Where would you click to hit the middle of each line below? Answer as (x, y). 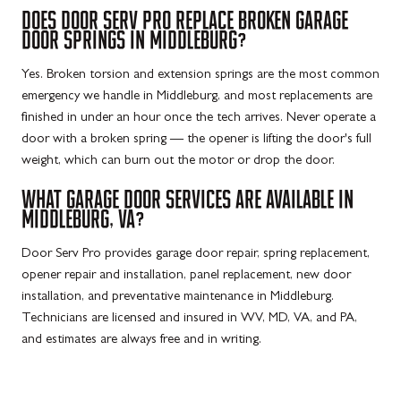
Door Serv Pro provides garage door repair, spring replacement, (196, 254)
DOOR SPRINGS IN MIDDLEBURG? (134, 40)
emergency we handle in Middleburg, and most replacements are (197, 98)
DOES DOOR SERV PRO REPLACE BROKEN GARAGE (185, 20)
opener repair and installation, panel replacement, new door (186, 276)
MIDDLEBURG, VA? (83, 219)
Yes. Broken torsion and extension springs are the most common (200, 76)
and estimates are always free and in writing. (141, 340)
